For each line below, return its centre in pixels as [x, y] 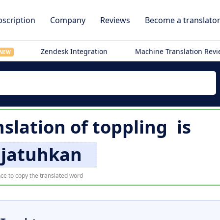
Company [68, 20]
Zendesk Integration [74, 51]
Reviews [115, 20]
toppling [130, 127]
